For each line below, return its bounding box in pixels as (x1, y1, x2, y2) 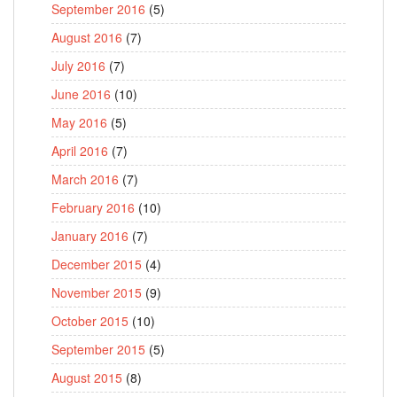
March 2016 (51, 170, 119, 189)
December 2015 (51, 255, 142, 274)
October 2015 (51, 312, 128, 331)
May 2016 (51, 113, 107, 132)
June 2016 (51, 85, 111, 104)
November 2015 (51, 284, 142, 302)
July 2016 (51, 57, 105, 75)
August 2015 (51, 369, 122, 387)
